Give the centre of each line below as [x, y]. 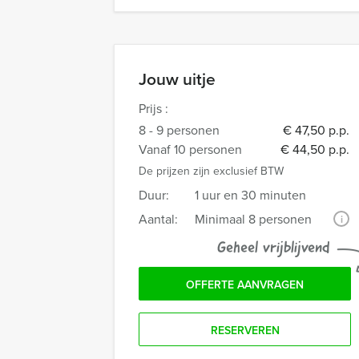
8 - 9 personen [179, 130]
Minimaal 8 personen [253, 219]
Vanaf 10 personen [190, 149]
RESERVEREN [245, 330]
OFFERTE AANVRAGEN [245, 284]
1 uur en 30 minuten [250, 195]
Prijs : [153, 108]
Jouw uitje [177, 79]
